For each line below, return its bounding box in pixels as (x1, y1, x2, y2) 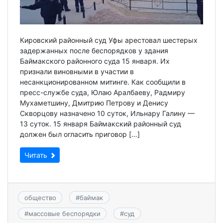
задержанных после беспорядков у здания (20, 46, 168, 55)
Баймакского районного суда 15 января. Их (20, 57, 170, 66)
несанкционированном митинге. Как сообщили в (20, 78, 186, 87)
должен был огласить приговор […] (20, 130, 140, 139)
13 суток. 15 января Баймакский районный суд (20, 119, 181, 128)
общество (24, 193, 56, 202)
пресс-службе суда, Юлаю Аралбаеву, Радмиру (20, 88, 185, 97)
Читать (24, 151, 49, 160)
